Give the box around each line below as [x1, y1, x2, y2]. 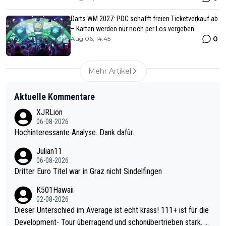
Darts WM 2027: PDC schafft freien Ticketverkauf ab [71, 14, 218, 23]
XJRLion [36, 107, 63, 117]
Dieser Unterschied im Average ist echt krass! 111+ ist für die [14, 205, 161, 215]
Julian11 [36, 146, 62, 156]
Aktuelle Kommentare [14, 91, 95, 102]
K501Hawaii [36, 185, 74, 195]
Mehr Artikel [88, 66, 131, 76]
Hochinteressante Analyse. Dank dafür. [14, 127, 134, 137]
